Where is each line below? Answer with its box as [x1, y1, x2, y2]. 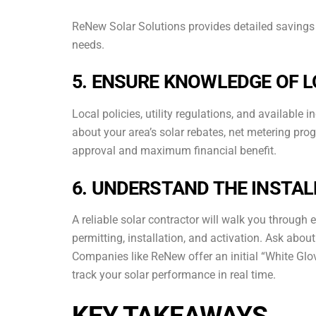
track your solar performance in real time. [72, 268, 276, 282]
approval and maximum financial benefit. [72, 143, 276, 157]
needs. [72, 37, 104, 51]
